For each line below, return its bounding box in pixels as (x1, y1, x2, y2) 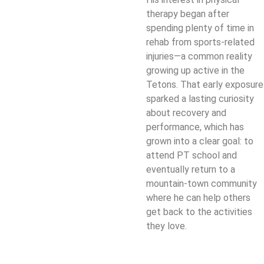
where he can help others (146, 192, 250, 204)
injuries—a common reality (146, 51, 252, 62)
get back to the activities (146, 206, 252, 218)
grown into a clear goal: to (146, 136, 253, 147)
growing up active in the (146, 65, 245, 77)
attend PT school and (146, 150, 237, 161)
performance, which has (146, 121, 244, 133)
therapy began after (146, 8, 229, 20)
